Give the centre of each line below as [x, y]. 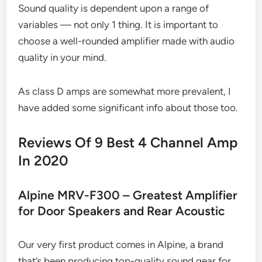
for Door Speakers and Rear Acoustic [122, 211]
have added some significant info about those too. [128, 107]
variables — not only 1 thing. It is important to [118, 24]
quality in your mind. [63, 57]
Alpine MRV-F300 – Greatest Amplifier [128, 195]
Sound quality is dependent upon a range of [114, 8]
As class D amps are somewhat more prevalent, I [125, 91]
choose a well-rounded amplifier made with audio [127, 41]
